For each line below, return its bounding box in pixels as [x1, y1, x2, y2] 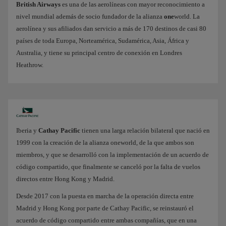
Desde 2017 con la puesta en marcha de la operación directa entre [16, 192, 194, 200]
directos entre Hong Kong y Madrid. [16, 175, 115, 183]
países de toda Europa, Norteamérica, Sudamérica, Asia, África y [16, 37, 189, 45]
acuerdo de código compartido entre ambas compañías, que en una [16, 216, 197, 224]
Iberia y [16, 127, 38, 135]
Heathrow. [16, 61, 43, 69]
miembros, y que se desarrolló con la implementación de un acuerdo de [16, 151, 209, 159]
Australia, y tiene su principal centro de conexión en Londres [16, 49, 182, 57]
